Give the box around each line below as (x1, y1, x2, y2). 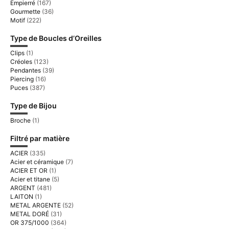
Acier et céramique (10, 158, 64, 166)
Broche (10, 117, 31, 124)
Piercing (10, 75, 34, 83)
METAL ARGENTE (10, 201, 61, 209)
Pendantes (10, 66, 41, 74)
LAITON (10, 193, 33, 200)
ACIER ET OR (10, 167, 48, 174)
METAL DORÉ (10, 210, 49, 218)
